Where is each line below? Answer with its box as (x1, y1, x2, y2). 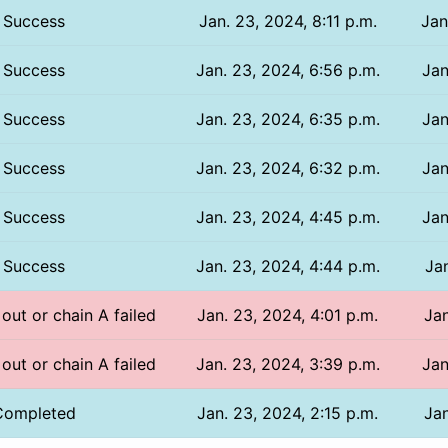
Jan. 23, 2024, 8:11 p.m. (198, 10, 377, 31)
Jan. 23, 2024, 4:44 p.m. (195, 255, 380, 276)
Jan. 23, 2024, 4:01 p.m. (197, 304, 379, 325)
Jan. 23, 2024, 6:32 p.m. (195, 157, 380, 178)
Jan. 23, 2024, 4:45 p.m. (195, 206, 380, 227)
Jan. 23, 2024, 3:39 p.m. (195, 353, 380, 374)
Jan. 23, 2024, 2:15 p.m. (197, 402, 379, 423)
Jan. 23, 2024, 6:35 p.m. (195, 108, 380, 129)
